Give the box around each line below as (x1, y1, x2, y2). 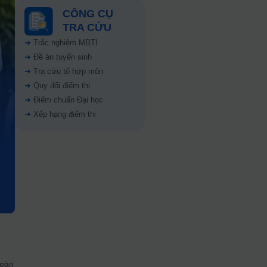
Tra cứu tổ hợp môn (33, 67, 103, 76)
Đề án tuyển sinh (33, 52, 92, 62)
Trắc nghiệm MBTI (33, 38, 98, 48)
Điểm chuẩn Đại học (33, 95, 103, 105)
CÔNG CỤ (62, 8, 113, 20)
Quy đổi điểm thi (33, 81, 90, 91)
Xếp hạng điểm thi (33, 110, 96, 119)
